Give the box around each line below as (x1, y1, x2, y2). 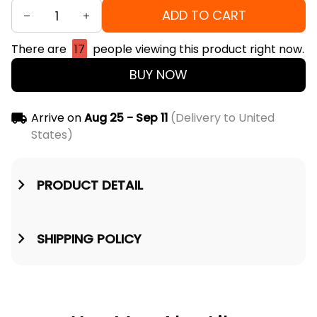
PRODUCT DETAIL (36, 175, 143, 194)
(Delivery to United (167, 110, 275, 127)
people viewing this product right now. (90, 41, 304, 58)
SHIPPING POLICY (36, 229, 142, 248)
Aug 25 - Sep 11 (83, 110, 168, 127)
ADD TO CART (161, 6, 246, 25)
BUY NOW (129, 66, 188, 84)
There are (11, 41, 69, 58)
